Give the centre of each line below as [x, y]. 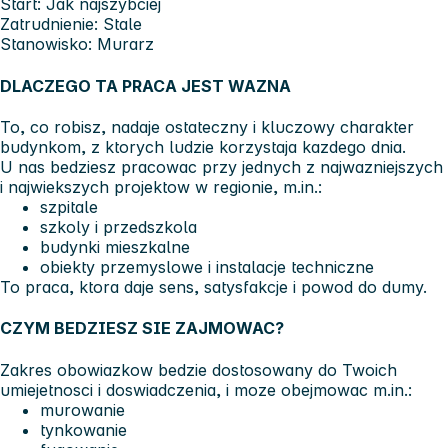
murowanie [82, 409]
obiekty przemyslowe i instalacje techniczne [207, 266]
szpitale [69, 206]
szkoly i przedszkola [118, 226]
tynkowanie [83, 429]
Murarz [123, 44]
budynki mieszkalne [115, 246]
